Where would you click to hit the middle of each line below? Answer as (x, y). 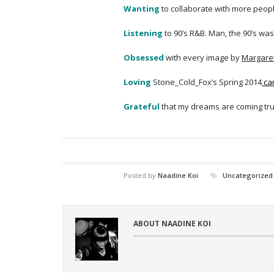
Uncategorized (248, 176)
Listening (143, 33)
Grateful (142, 107)
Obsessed (144, 58)
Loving (137, 82)
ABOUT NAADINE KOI (172, 224)
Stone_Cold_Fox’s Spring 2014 (206, 82)
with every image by (203, 58)
